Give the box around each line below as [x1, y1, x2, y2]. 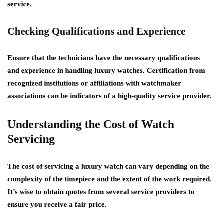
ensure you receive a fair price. [7, 200, 107, 208]
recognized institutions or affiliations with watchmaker [7, 79, 181, 87]
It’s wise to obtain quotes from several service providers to [7, 187, 195, 196]
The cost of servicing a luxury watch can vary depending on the [7, 162, 209, 170]
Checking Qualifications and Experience [7, 25, 185, 37]
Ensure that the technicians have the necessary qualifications [7, 53, 200, 62]
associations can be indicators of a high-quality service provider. [7, 91, 212, 100]
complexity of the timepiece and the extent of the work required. [7, 175, 212, 183]
